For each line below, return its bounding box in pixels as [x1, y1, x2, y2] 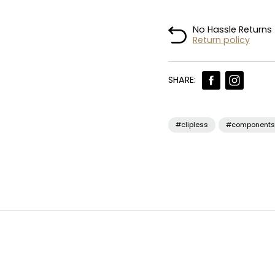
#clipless [176, 119, 208, 130]
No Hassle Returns [193, 23, 272, 36]
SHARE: [168, 74, 196, 87]
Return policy [193, 34, 250, 47]
